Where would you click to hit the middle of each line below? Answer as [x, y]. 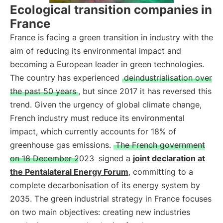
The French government [160, 145]
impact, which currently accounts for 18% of [93, 131]
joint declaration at [169, 158]
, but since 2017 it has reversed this [145, 91]
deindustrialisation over [168, 78]
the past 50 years [43, 91]
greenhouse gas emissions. [62, 145]
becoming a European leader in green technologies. [107, 64]
